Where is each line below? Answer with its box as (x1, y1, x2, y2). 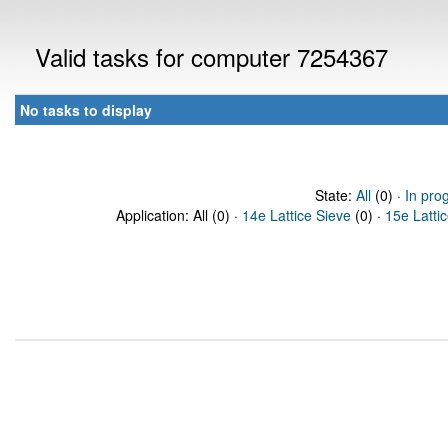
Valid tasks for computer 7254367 (35, 39, 388, 74)
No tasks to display (20, 100, 152, 120)
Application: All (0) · (116, 205, 242, 225)
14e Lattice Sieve (242, 205, 351, 225)
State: (314, 185, 356, 205)
